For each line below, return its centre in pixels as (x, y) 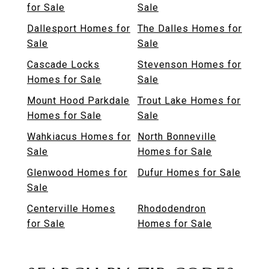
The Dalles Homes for (190, 29)
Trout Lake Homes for (189, 101)
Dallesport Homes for (79, 29)
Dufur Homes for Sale (189, 173)
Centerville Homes (71, 209)
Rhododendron (172, 209)
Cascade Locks (63, 65)
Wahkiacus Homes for (79, 137)
